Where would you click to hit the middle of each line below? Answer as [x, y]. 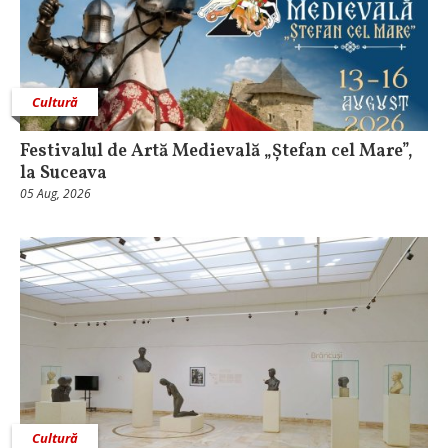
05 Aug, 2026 [55, 194]
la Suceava [63, 174]
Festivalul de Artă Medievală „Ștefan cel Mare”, [216, 152]
